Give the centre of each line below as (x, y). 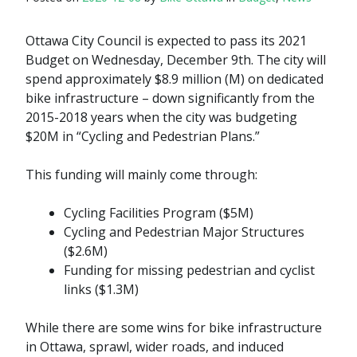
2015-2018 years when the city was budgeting (161, 118)
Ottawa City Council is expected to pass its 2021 (166, 41)
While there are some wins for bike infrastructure (174, 328)
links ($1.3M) (101, 290)
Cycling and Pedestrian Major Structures (184, 232)
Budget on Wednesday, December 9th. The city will (176, 60)
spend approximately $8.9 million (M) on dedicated (175, 79)
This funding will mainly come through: (141, 175)
